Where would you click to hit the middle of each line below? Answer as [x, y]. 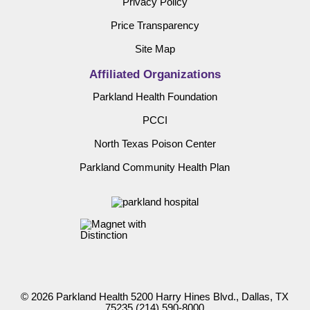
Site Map [155, 49]
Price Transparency [155, 26]
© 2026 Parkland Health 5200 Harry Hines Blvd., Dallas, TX [155, 297]
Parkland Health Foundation [155, 97]
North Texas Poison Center [155, 144]
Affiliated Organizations [155, 74]
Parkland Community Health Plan [155, 167]
